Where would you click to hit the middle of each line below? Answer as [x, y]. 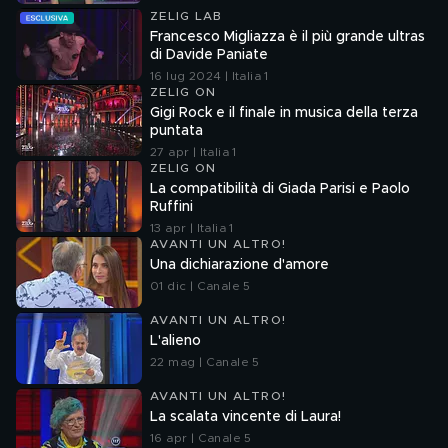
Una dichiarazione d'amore [239, 265]
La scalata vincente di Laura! [245, 417]
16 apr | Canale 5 [201, 438]
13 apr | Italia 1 [192, 228]
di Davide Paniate [209, 55]
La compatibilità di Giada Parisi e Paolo [280, 189]
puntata [176, 131]
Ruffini [171, 207]
